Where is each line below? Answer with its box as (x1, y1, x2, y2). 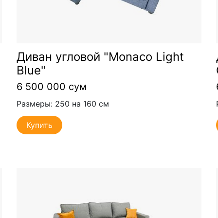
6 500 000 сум (16, 80, 87, 92)
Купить (26, 120, 53, 130)
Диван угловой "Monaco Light (16, 49, 184, 64)
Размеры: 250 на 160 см (16, 99, 109, 109)
